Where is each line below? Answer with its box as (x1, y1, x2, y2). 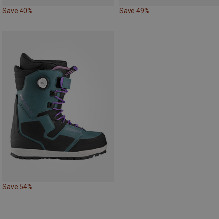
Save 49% (119, 6, 150, 15)
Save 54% (2, 183, 33, 191)
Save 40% (2, 6, 33, 15)
